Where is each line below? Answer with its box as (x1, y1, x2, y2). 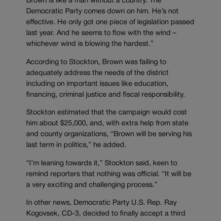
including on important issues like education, (26, 80, 168, 87)
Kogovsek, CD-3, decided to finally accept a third (26, 211, 185, 218)
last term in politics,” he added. (26, 142, 126, 149)
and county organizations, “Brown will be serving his (26, 131, 192, 138)
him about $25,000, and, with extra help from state (26, 120, 188, 127)
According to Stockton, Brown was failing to (26, 59, 166, 66)
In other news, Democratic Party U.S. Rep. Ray (26, 200, 177, 207)
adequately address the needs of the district (26, 70, 169, 76)
